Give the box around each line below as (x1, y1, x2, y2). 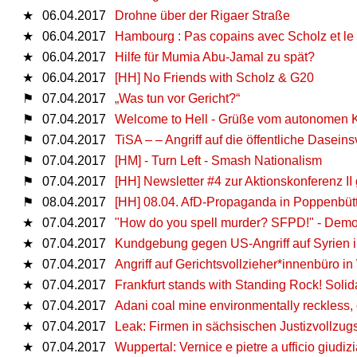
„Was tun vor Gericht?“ (115, 91, 240, 105)
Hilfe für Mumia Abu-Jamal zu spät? (115, 49, 315, 64)
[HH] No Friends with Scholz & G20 (115, 70, 314, 84)
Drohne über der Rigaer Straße (115, 8, 290, 22)
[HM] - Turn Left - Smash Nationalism (115, 153, 322, 167)
